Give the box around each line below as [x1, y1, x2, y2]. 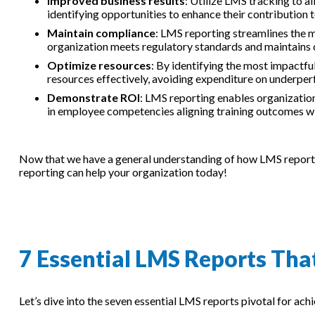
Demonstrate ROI [46, 90, 140, 104]
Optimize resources [46, 58, 151, 72]
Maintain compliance [46, 25, 155, 39]
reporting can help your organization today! [18, 165, 227, 179]
